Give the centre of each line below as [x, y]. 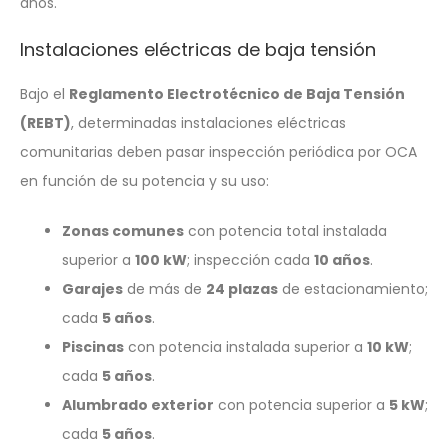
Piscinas [93, 346]
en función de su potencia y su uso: [144, 180]
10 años [342, 259]
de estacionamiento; [353, 288]
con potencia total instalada [285, 230]
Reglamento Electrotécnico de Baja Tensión [237, 93]
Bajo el [44, 93]
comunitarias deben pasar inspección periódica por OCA [218, 151]
